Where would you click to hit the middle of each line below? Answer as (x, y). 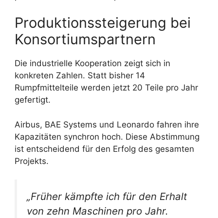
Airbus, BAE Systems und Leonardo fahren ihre (107, 124)
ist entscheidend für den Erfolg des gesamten (104, 149)
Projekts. (32, 161)
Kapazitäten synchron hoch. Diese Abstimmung (107, 136)
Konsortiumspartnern (85, 39)
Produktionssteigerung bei (103, 23)
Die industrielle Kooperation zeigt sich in (92, 64)
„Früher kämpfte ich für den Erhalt (107, 197)
